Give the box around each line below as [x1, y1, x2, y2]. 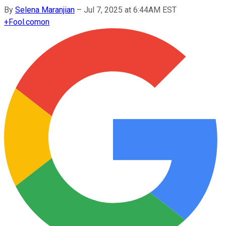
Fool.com [9, 17, 41, 27]
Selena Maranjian [15, 5, 75, 15]
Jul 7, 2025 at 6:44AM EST [84, 5, 177, 15]
